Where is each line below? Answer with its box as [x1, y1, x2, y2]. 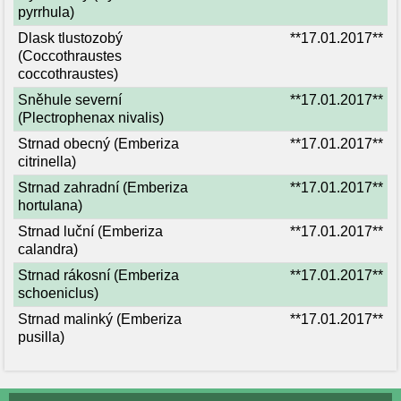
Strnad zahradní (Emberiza [18, 180, 188, 195]
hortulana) [18, 198, 82, 213]
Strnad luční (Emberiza [18, 224, 163, 239]
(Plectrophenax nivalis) [18, 110, 164, 125]
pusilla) [18, 329, 64, 345]
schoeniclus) [18, 286, 98, 301]
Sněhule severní [18, 92, 122, 107]
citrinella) [18, 154, 76, 169]
